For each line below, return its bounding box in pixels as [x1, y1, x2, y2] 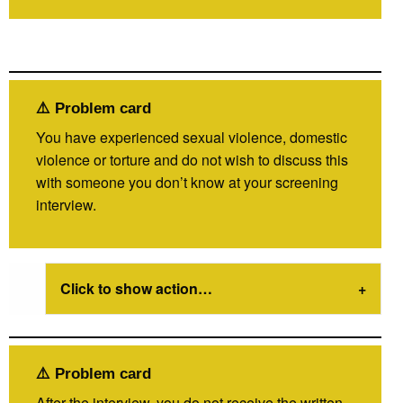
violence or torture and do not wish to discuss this [36, 148, 348, 170]
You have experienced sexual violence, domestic [36, 126, 347, 148]
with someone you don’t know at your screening [36, 171, 338, 193]
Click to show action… [60, 277, 212, 299]
